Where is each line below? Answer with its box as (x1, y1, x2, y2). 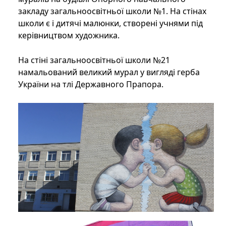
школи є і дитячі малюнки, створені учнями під (18, 18, 203, 29)
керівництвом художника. (18, 30, 120, 41)
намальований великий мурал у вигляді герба (18, 67, 200, 78)
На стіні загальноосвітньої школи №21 (18, 54, 170, 66)
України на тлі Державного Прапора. (18, 79, 163, 90)
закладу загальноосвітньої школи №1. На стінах (18, 6, 206, 17)
